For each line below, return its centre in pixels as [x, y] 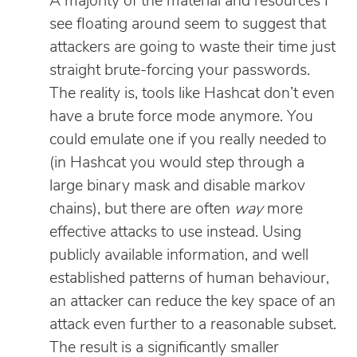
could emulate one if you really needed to [188, 140]
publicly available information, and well [179, 255]
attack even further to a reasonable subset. [193, 325]
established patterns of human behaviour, [189, 279]
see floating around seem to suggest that [188, 24]
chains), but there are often [142, 209]
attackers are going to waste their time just [192, 47]
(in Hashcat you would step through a [177, 163]
